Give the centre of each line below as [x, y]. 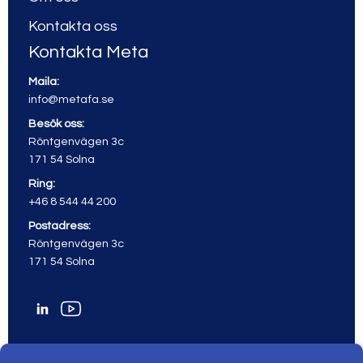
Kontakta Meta [88, 52]
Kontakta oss [73, 26]
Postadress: [60, 225]
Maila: [44, 81]
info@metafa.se [71, 99]
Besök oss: [56, 123]
